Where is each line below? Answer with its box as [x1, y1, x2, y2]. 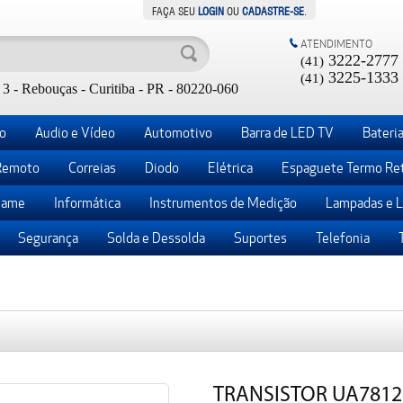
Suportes [233, 229, 287, 246]
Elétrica [207, 159, 253, 176]
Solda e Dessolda [106, 229, 205, 246]
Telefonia [315, 229, 370, 246]
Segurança [17, 229, 78, 246]
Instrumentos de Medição [148, 194, 297, 211]
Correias [67, 159, 116, 176]
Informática [53, 194, 121, 211]
